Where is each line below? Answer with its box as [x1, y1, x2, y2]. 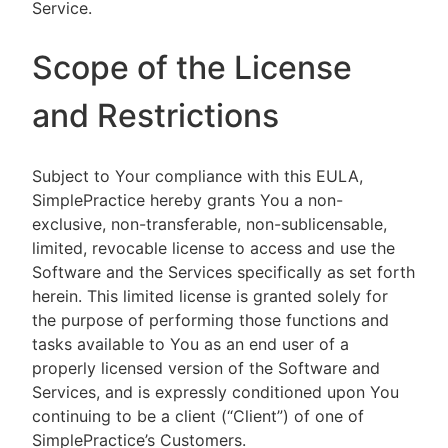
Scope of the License [32, 48, 352, 87]
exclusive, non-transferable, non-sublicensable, [32, 214, 387, 234]
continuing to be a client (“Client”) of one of [32, 406, 364, 426]
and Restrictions [32, 96, 279, 135]
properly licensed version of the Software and [32, 358, 380, 378]
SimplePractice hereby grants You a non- [32, 190, 343, 210]
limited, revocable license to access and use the [32, 238, 395, 258]
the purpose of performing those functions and [32, 310, 389, 330]
